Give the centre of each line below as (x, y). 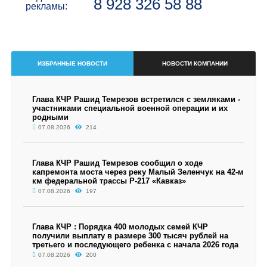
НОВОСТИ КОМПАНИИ (195, 63)
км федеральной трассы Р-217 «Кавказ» (109, 181)
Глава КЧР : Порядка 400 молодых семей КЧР (120, 227)
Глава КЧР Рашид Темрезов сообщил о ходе (117, 163)
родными (50, 117)
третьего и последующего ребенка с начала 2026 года (135, 245)
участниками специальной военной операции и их (130, 108)
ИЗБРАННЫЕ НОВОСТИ (72, 63)
